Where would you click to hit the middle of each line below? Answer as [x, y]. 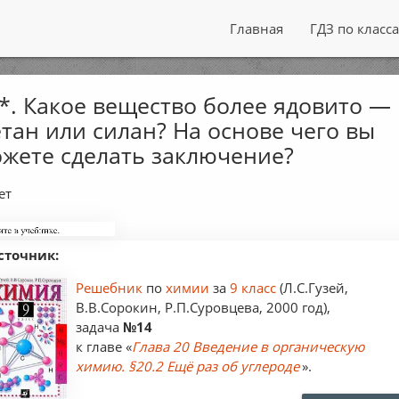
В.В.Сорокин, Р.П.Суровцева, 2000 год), [204, 307]
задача [100, 327]
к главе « [104, 346]
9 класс [253, 288]
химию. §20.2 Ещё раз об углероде [188, 366]
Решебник [111, 288]
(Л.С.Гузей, [313, 288]
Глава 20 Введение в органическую [248, 346]
